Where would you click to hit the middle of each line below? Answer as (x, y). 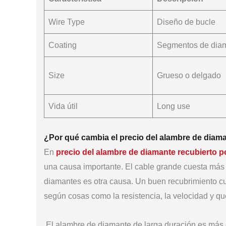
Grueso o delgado (189, 75)
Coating (63, 45)
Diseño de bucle (186, 22)
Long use (174, 106)
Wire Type (67, 22)
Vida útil (63, 106)
